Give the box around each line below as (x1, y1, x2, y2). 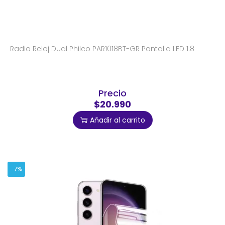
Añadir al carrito (89, 115, 145, 126)
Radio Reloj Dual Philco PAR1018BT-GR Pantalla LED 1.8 (10, 44, 194, 54)
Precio (98, 87, 127, 100)
